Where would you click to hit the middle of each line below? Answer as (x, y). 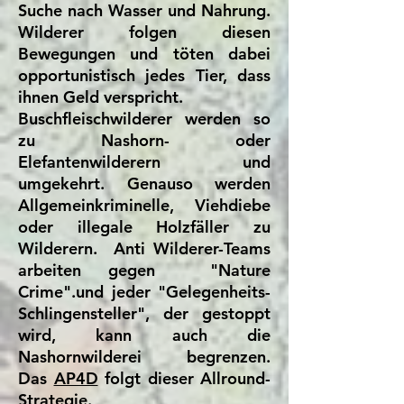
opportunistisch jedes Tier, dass (144, 75)
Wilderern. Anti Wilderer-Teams (144, 248)
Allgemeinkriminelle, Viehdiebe (144, 205)
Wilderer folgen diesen (144, 32)
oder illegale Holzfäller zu (144, 227)
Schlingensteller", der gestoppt (144, 313)
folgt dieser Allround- (184, 378)
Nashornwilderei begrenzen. (144, 357)
